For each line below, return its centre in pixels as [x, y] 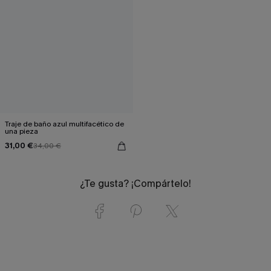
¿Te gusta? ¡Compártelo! [135, 183]
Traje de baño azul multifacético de [64, 124]
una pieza [21, 131]
